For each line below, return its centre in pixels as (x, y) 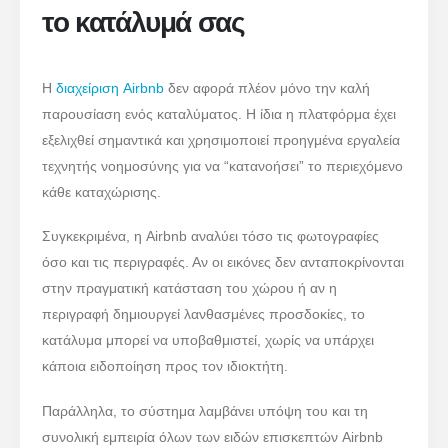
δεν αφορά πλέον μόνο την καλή (267, 87)
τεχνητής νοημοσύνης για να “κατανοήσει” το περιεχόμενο (223, 165)
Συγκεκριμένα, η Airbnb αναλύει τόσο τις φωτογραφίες (211, 236)
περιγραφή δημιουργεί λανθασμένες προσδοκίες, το (204, 314)
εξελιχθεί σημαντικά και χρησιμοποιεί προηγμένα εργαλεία (221, 139)
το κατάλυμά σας (146, 22)
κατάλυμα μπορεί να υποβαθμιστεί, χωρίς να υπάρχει (208, 340)
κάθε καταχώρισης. (102, 191)
